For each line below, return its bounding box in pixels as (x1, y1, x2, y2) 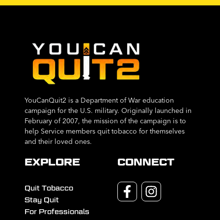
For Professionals (25, 207, 89, 216)
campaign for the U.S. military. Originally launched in (25, 106, 192, 115)
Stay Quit (25, 195, 59, 204)
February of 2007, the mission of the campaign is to (25, 116, 186, 125)
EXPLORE (25, 156, 80, 168)
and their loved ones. (25, 137, 92, 146)
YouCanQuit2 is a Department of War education (25, 95, 174, 105)
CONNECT (117, 156, 174, 168)
